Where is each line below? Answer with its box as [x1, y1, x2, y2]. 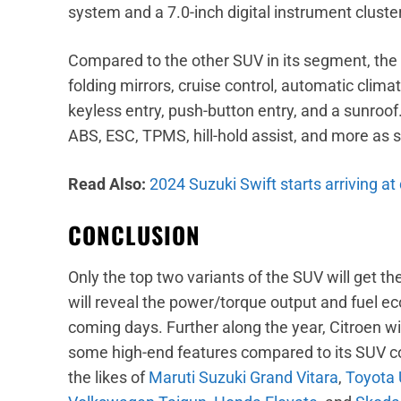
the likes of [68, 367, 149, 387]
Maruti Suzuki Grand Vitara [149, 367, 338, 387]
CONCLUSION [68, 217, 200, 252]
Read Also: [68, 174, 149, 193]
